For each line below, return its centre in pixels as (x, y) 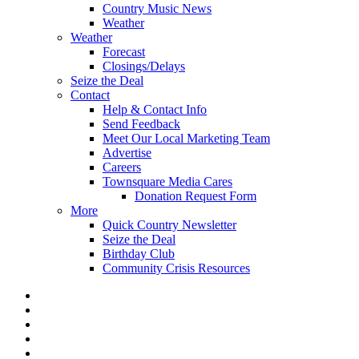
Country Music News (157, 8)
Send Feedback (141, 124)
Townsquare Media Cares (167, 182)
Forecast (124, 52)
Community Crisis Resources (176, 268)
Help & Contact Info (155, 109)
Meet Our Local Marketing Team (186, 138)
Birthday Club (139, 254)
